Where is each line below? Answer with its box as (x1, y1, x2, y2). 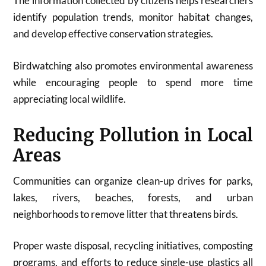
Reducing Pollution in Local (13, 124, 253, 146)
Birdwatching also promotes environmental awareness (13, 59, 253, 72)
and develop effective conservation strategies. (13, 27, 214, 40)
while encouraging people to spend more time (13, 75, 253, 88)
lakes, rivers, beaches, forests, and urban (13, 191, 253, 204)
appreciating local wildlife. (13, 92, 126, 105)
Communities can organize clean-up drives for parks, (13, 174, 253, 187)
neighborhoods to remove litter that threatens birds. (13, 207, 239, 220)
